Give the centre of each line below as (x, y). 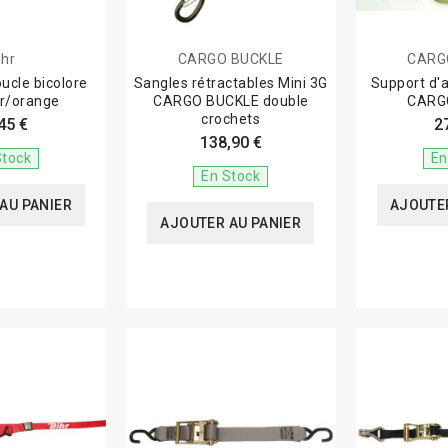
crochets (231, 118)
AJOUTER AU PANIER (231, 222)
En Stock (231, 175)
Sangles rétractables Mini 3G (230, 82)
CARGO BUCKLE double (231, 100)
